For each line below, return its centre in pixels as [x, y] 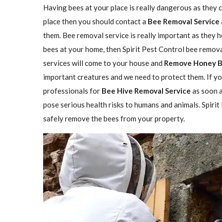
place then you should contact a [95, 21]
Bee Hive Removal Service [146, 91]
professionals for [72, 91]
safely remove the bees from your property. [114, 118]
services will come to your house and [104, 63]
